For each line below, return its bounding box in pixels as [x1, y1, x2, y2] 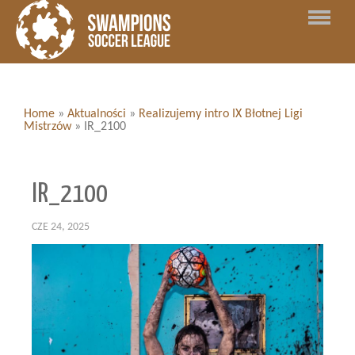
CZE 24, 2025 [32, 221, 90, 233]
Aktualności [67, 108, 126, 120]
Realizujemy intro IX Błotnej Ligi [139, 108, 303, 120]
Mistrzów [24, 120, 71, 133]
